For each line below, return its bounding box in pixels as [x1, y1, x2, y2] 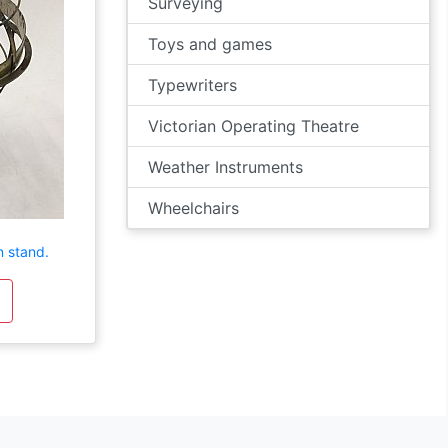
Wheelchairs [148, 198, 239, 218]
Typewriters [148, 75, 237, 95]
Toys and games [148, 34, 272, 54]
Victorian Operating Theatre [148, 116, 359, 136]
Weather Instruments [148, 157, 303, 177]
